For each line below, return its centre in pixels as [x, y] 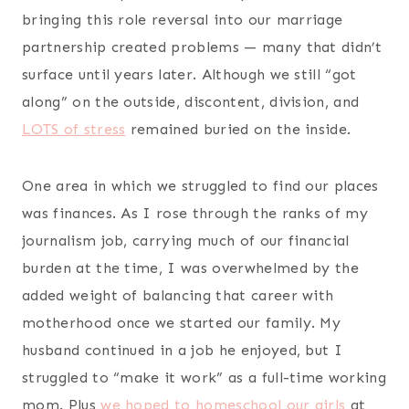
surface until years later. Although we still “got [189, 74]
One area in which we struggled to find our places [200, 185]
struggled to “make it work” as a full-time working [204, 377]
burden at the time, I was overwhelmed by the [191, 267]
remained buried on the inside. [238, 129]
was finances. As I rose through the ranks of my [195, 213]
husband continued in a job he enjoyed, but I [183, 350]
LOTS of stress [74, 129]
